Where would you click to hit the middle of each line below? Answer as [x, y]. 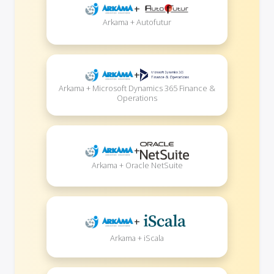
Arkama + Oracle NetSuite [137, 165]
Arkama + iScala [137, 238]
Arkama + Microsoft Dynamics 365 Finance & [137, 88]
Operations [137, 98]
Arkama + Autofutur [137, 22]
